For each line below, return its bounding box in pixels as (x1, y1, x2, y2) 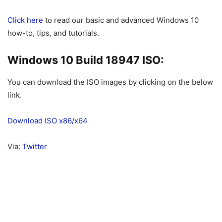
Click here (7, 15, 43, 25)
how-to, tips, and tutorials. (7, 28, 99, 38)
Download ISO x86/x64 (7, 115, 88, 125)
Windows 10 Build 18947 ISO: (7, 53, 164, 66)
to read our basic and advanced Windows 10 (43, 15, 199, 25)
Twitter (22, 141, 47, 151)
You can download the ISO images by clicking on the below (7, 77, 213, 87)
